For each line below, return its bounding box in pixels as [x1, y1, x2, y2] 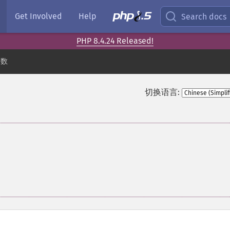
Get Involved [15, 11, 62, 21]
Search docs [181, 11, 227, 22]
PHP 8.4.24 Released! [76, 36, 154, 46]
